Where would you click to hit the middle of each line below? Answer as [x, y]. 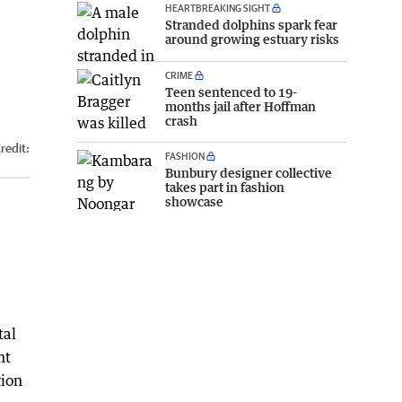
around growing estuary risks [252, 39]
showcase [194, 202]
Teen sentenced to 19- [231, 92]
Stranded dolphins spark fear [251, 24]
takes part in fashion [225, 188]
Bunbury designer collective [249, 173]
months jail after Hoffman [240, 107]
